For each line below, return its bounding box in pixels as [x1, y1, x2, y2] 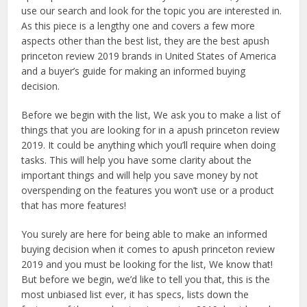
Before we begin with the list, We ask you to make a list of [21, 108, 281, 121]
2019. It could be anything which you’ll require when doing [21, 138, 276, 151]
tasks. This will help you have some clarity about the [21, 153, 252, 167]
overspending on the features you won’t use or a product [21, 184, 275, 197]
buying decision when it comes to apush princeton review [21, 243, 275, 256]
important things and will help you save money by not [21, 169, 259, 182]
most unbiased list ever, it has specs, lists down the [21, 288, 249, 301]
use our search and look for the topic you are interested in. [21, 4, 282, 17]
